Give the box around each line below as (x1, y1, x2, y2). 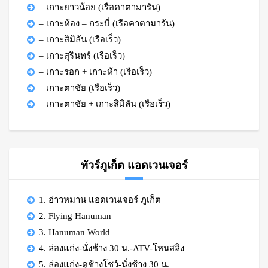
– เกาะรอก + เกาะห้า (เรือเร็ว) (39, 67, 152, 77)
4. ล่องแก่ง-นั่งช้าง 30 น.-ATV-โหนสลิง (39, 243, 184, 253)
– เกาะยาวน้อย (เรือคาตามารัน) (39, 2, 160, 12)
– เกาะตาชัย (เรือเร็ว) (39, 83, 120, 93)
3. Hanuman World (39, 227, 110, 237)
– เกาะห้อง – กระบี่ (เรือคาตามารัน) (39, 19, 175, 28)
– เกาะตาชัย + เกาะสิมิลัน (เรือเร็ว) (39, 99, 170, 109)
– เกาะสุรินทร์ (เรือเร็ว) (39, 51, 125, 60)
